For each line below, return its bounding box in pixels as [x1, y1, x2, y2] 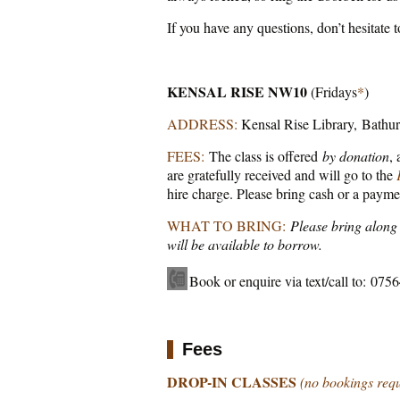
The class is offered [204, 146, 322, 166]
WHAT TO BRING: [167, 216, 286, 236]
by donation [322, 146, 389, 166]
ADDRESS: [167, 114, 237, 134]
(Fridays [311, 82, 357, 102]
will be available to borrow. [167, 235, 322, 254]
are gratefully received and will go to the [167, 165, 396, 185]
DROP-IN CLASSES [167, 371, 300, 393]
